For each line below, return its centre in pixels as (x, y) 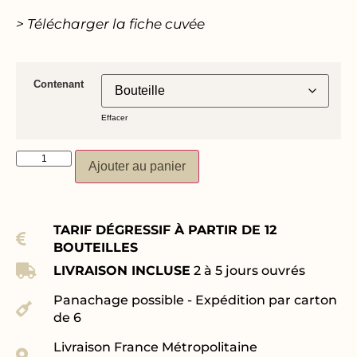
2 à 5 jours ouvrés (248, 271)
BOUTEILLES (96, 247)
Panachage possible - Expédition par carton (195, 300)
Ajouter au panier (137, 166)
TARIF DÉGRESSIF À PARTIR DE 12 (165, 229)
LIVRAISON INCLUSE (122, 271)
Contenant (59, 84)
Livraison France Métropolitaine (155, 347)
